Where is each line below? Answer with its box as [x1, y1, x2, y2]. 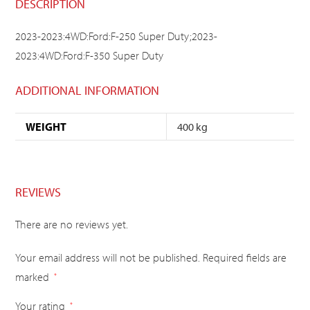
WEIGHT [26, 120, 67, 134]
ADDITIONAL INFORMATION [15, 82, 160, 99]
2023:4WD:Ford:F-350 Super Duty [15, 48, 164, 63]
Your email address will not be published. [15, 250, 201, 265]
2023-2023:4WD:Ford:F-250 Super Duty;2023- [15, 29, 218, 44]
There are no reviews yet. [15, 217, 129, 232]
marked [15, 270, 53, 284]
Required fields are [203, 250, 287, 265]
